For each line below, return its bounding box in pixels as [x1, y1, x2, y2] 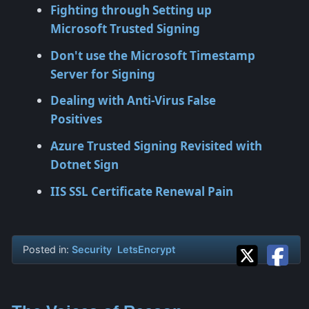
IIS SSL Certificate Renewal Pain [50, 183, 233, 200]
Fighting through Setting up [50, 1, 212, 18]
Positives [50, 111, 102, 128]
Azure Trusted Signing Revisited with [50, 138, 262, 154]
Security [72, 243, 112, 256]
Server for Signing [50, 66, 155, 82]
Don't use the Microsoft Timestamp [50, 47, 255, 63]
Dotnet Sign [50, 157, 119, 173]
